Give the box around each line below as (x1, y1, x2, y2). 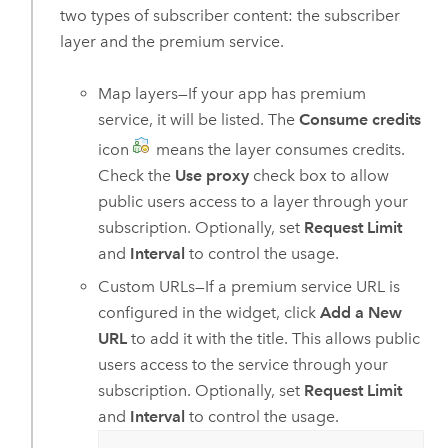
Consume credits (299, 110, 422, 129)
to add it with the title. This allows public (127, 328, 421, 348)
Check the (98, 166, 176, 185)
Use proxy (175, 166, 250, 185)
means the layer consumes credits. (152, 140, 406, 159)
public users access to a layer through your (98, 192, 409, 211)
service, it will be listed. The (98, 110, 300, 129)
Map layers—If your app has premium (98, 84, 367, 103)
